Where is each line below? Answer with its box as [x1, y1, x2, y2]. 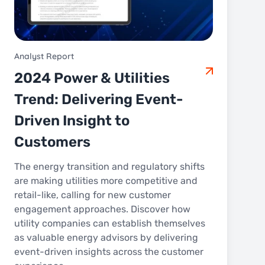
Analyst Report [14, 50, 74, 62]
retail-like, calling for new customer [14, 189, 171, 201]
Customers [14, 133, 91, 150]
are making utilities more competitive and [14, 174, 198, 186]
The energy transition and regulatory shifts [14, 160, 205, 172]
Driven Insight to [14, 112, 130, 129]
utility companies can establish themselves [14, 217, 205, 229]
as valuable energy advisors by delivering [14, 231, 198, 243]
